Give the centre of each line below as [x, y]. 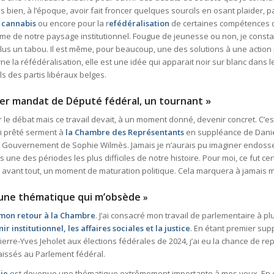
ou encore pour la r [72, 24]
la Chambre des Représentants [125, 132]
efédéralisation [139, 24]
